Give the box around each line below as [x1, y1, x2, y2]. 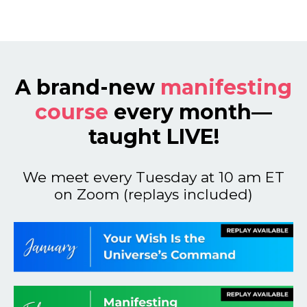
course [35, 99, 108, 125]
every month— [108, 99, 272, 125]
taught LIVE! [88, 124, 219, 150]
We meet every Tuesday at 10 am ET [23, 169, 284, 186]
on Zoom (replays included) [54, 186, 253, 204]
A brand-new [15, 75, 160, 101]
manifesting [160, 75, 292, 101]
